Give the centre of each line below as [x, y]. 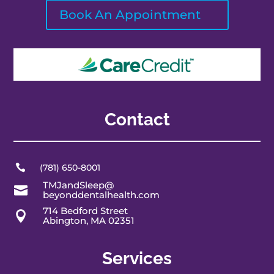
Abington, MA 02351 [88, 220]
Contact [137, 119]
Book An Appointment [130, 14]
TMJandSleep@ [78, 185]
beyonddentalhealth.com [101, 194]
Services [137, 258]
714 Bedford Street [85, 210]
